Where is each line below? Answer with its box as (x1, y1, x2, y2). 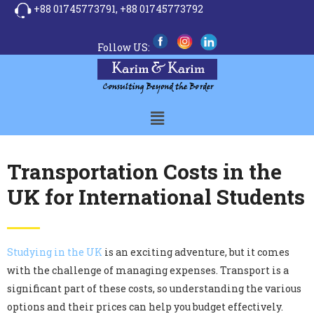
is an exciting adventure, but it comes (102, 245, 289, 259)
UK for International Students (7, 183, 305, 211)
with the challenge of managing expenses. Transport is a (7, 264, 289, 278)
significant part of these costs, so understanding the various (7, 282, 301, 296)
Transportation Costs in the (7, 158, 282, 186)
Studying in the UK (7, 245, 102, 259)
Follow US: (97, 41, 152, 54)
